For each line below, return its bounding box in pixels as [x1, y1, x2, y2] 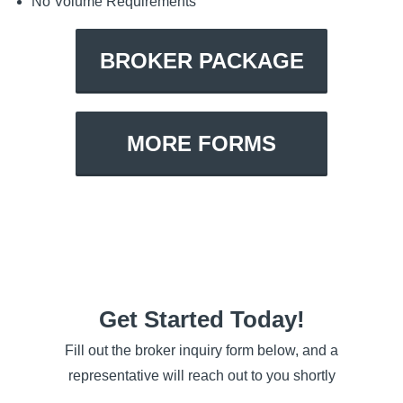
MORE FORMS [127, 131, 276, 157]
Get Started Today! [98, 306, 305, 334]
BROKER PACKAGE [99, 49, 304, 74]
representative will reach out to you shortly [67, 367, 336, 383]
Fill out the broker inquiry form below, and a [65, 342, 338, 358]
